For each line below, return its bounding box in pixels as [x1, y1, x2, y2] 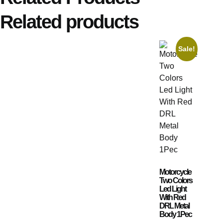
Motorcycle [159, 167, 191, 176]
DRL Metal [159, 201, 189, 210]
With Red [159, 193, 186, 202]
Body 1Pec [159, 210, 192, 219]
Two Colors [159, 176, 192, 185]
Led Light [159, 184, 186, 193]
